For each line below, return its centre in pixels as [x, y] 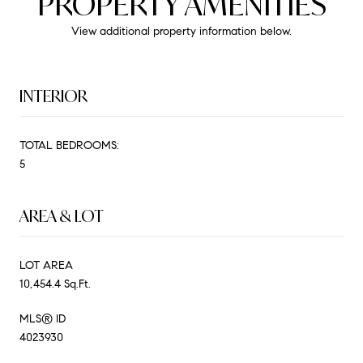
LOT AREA [46, 265]
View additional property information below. [181, 31]
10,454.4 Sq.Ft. [55, 284]
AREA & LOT [62, 216]
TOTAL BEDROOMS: [69, 145]
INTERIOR [53, 96]
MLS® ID [43, 318]
